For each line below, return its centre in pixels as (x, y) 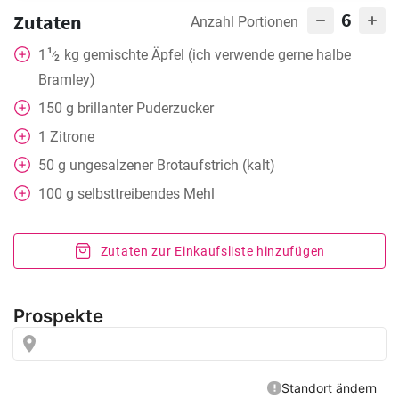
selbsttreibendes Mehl (146, 194)
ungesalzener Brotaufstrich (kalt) (172, 165)
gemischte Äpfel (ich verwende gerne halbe (216, 55)
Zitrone (72, 137)
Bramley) (67, 80)
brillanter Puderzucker (146, 108)
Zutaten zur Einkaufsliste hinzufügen (212, 251)
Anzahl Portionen (244, 22)
